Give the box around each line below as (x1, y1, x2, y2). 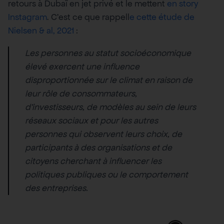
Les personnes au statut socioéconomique (25, 47, 191, 58)
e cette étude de (129, 11, 194, 22)
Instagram (8, 11, 47, 22)
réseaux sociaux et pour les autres (25, 114, 158, 126)
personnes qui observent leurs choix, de (25, 128, 182, 139)
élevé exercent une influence (25, 60, 139, 72)
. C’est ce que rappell (47, 11, 129, 22)
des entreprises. (25, 182, 88, 193)
